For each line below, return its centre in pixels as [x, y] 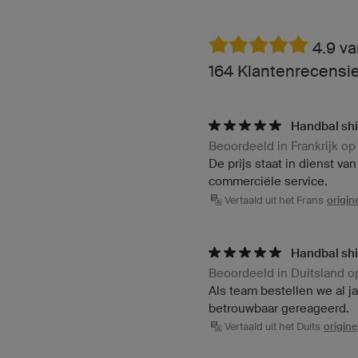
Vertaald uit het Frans [274, 200]
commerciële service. [268, 181]
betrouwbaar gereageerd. [279, 308]
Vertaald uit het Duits [272, 327]
